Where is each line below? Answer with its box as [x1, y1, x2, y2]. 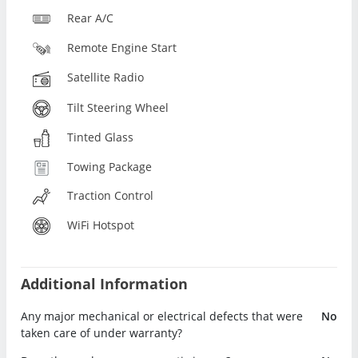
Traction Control [67, 187, 154, 203]
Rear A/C [67, 10, 114, 26]
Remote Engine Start [67, 40, 177, 56]
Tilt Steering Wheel [67, 99, 169, 115]
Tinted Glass [67, 129, 134, 145]
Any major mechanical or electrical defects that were [21, 308, 303, 324]
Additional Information [21, 273, 188, 293]
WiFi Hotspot [67, 217, 135, 233]
